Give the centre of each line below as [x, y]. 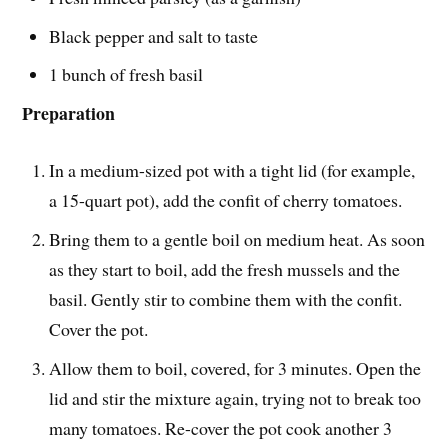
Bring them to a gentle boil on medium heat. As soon [237, 239]
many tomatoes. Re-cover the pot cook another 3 [221, 428]
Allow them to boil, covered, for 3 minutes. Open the [235, 368]
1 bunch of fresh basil [126, 74]
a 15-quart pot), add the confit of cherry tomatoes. [226, 200]
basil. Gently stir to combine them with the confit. [226, 299]
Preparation [69, 113]
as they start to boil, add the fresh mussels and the [225, 269]
